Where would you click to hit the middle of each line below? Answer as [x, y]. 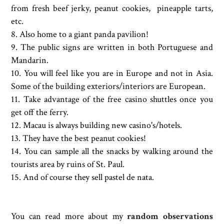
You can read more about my [69, 216]
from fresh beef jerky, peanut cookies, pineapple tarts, [112, 8]
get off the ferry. [40, 112]
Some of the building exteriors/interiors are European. [108, 86]
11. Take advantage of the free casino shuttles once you [112, 99]
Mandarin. [30, 60]
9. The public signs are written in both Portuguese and [112, 47]
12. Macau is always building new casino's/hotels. [97, 125]
